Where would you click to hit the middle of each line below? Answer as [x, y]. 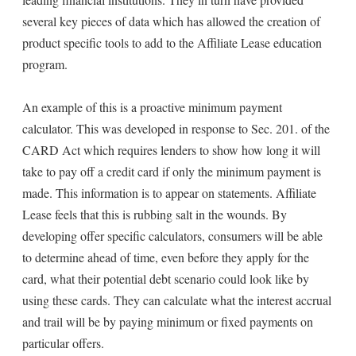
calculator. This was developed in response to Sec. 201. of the [176, 128]
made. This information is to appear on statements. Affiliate [169, 193]
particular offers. [63, 343]
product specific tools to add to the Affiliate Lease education [172, 43]
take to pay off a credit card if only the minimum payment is [172, 171]
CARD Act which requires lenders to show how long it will [171, 150]
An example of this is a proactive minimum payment [152, 107]
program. [45, 64]
